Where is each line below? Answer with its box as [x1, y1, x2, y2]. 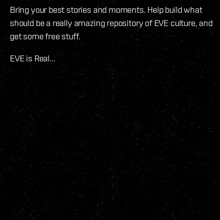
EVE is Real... [10, 53, 55, 63]
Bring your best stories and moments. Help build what [10, 4, 202, 15]
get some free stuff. [10, 30, 81, 41]
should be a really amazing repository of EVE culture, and [10, 17, 213, 28]
